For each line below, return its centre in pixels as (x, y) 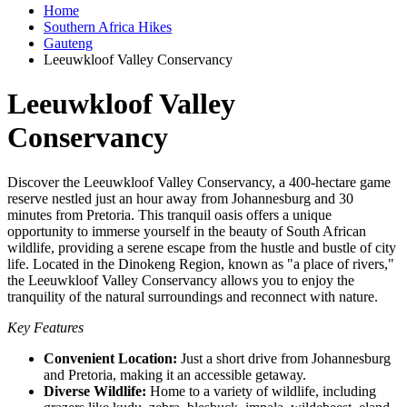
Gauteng (68, 43)
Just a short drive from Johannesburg (284, 358)
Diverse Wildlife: (95, 391)
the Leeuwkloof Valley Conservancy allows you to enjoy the (181, 280)
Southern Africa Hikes (108, 26)
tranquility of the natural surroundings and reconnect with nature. (193, 296)
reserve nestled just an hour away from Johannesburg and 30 (180, 198)
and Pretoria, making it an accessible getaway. (175, 374)
